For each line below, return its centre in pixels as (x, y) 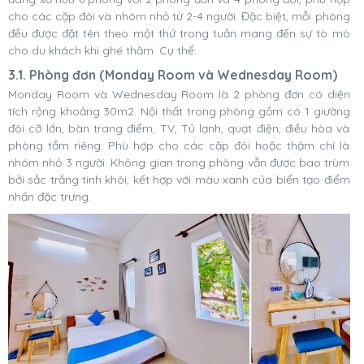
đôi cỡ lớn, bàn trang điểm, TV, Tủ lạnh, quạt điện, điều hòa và (179, 129)
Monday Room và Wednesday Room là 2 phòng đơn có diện (179, 95)
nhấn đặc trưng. (51, 197)
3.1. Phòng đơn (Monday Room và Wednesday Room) (173, 75)
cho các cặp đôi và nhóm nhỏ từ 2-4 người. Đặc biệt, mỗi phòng (179, 17)
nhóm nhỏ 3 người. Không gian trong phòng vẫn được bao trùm (179, 163)
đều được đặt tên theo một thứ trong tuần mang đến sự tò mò (179, 34)
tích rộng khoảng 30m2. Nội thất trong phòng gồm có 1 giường (179, 112)
